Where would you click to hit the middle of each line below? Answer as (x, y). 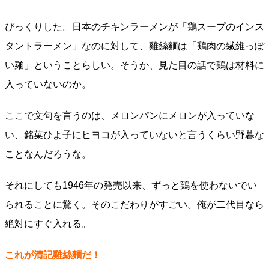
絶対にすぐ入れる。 (48, 224)
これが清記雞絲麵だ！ (53, 255)
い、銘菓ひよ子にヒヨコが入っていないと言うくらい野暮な (134, 135)
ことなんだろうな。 (48, 154)
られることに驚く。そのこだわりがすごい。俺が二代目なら (134, 204)
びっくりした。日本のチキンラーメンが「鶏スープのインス (134, 27)
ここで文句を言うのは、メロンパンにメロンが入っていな (130, 116)
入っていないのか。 (48, 84)
